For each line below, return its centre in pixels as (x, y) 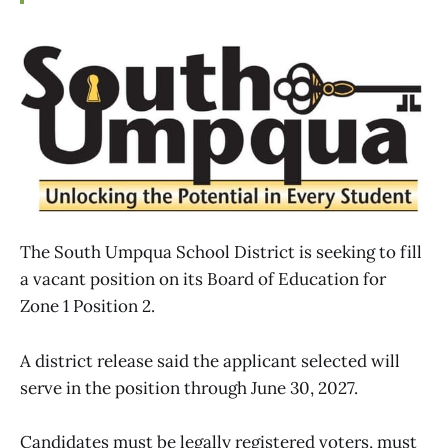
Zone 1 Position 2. (87, 306)
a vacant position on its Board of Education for (203, 279)
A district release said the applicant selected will (210, 360)
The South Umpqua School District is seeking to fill (221, 252)
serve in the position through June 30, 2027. (189, 387)
